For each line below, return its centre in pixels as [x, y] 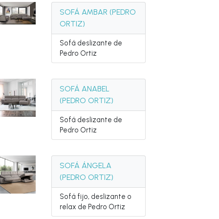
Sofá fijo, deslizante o [96, 197]
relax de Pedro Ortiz [93, 207]
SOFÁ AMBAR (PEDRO [98, 12]
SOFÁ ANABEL [85, 89]
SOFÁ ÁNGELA [86, 165]
